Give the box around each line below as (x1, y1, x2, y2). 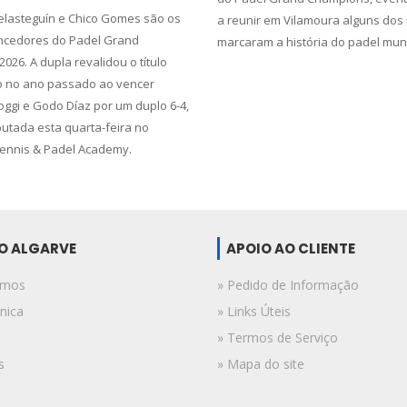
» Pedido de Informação (217, 276, 359, 293)
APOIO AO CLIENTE (226, 239, 355, 258)
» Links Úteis (217, 303, 291, 320)
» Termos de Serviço (217, 329, 338, 346)
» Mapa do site (217, 355, 304, 372)
